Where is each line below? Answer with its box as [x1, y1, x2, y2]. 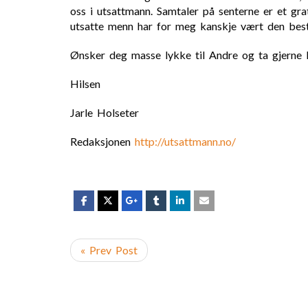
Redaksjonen [70, 135, 135, 148]
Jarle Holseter [70, 106, 139, 119]
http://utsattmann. [135, 135, 220, 148]
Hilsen [70, 77, 100, 90]
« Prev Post [80, 243, 137, 256]
